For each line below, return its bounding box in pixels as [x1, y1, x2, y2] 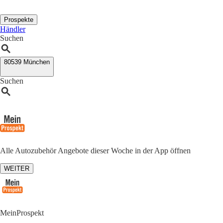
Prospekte [4, 16, 33, 23]
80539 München [4, 58, 50, 66]
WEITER [4, 165, 29, 172]
